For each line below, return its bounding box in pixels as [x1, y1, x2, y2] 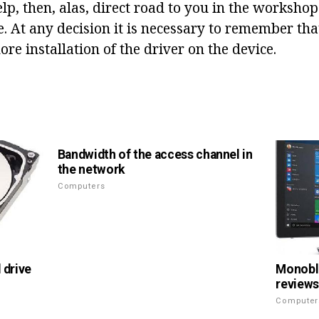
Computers [57, 182, 105, 191]
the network [57, 162, 125, 177]
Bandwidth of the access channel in [57, 147, 253, 162]
